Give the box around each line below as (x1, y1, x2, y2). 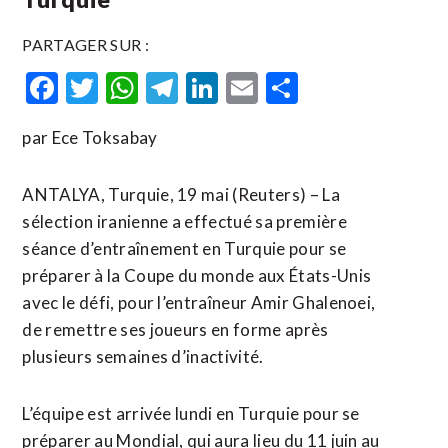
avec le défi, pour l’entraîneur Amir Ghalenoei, (22, 292, 376, 313)
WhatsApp (138, 68, 289, 107)
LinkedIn (218, 68, 339, 107)
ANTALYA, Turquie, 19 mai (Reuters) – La (22, 184, 340, 205)
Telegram (178, 68, 309, 107)
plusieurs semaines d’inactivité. (22, 346, 264, 367)
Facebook (58, 68, 193, 107)
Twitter (98, 68, 205, 107)
